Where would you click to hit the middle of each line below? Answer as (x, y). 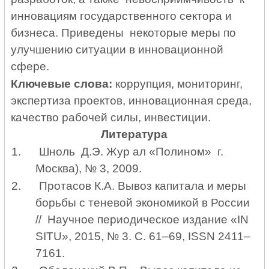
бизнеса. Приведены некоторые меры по (124, 32)
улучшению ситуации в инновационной (117, 49)
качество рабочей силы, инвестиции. (111, 117)
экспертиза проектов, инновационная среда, (131, 100)
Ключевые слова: (63, 83)
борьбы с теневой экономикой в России (143, 203)
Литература (134, 134)
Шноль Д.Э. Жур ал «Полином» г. (131, 152)
